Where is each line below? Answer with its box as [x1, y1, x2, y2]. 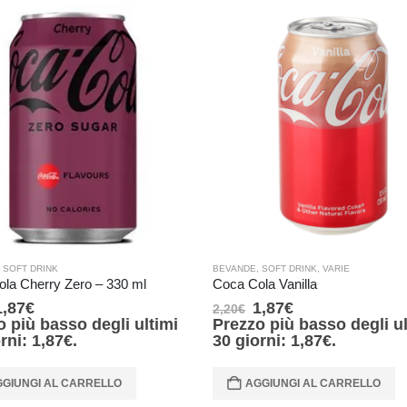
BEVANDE [213, 263, 256, 273]
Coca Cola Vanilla [213, 276, 317, 292]
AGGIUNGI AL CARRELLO [245, 376, 381, 390]
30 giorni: [213, 331, 291, 350]
